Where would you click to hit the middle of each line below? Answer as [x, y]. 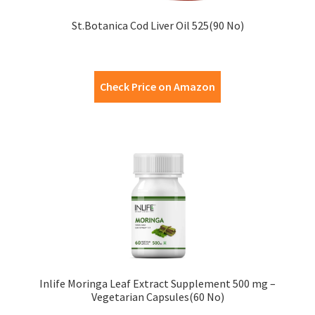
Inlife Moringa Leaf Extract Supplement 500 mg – [157, 283]
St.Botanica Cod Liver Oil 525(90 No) [157, 26]
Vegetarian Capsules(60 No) [157, 296]
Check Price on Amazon [157, 87]
